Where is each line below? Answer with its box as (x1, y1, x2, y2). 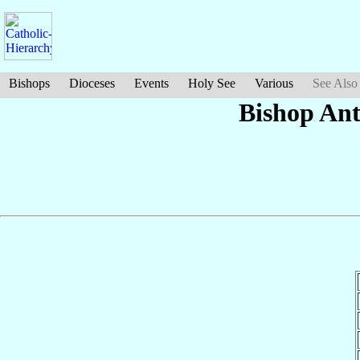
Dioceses (69, 76, 115, 90)
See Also (313, 76, 358, 90)
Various (255, 76, 293, 90)
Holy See (188, 76, 235, 90)
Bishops (9, 76, 50, 90)
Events (134, 76, 169, 90)
